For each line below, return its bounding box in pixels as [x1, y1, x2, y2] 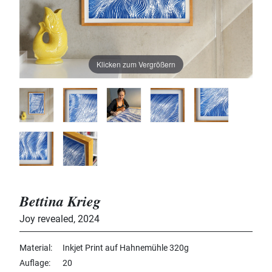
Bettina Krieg [19, 191, 101, 212]
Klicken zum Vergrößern [97, 58, 175, 69]
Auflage [19, 258, 49, 268]
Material [19, 243, 50, 253]
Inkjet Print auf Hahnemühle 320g [63, 243, 189, 253]
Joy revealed [19, 213, 73, 225]
